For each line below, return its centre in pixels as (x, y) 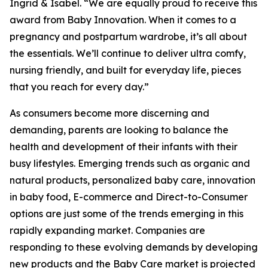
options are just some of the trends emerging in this (127, 214)
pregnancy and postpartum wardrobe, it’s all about (128, 36)
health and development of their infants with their (124, 147)
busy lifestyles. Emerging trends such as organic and (130, 163)
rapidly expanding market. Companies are (107, 230)
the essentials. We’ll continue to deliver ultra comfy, (128, 53)
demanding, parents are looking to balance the (119, 130)
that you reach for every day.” (79, 87)
